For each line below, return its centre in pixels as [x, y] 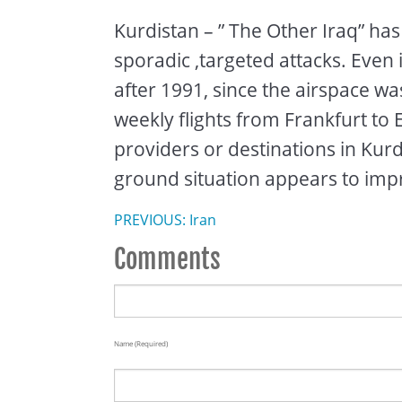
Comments [167, 259]
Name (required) [141, 343]
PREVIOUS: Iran [165, 219]
